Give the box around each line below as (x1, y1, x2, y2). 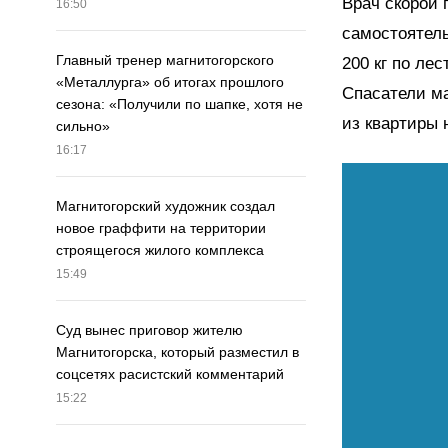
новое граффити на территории (56, 220, 266, 237)
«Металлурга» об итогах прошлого (56, 74, 284, 91)
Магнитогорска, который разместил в (56, 344, 299, 361)
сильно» (56, 118, 110, 135)
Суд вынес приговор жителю (56, 322, 243, 339)
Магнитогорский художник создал (56, 198, 275, 215)
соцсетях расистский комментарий (56, 366, 284, 383)
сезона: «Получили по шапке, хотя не (56, 96, 303, 113)
